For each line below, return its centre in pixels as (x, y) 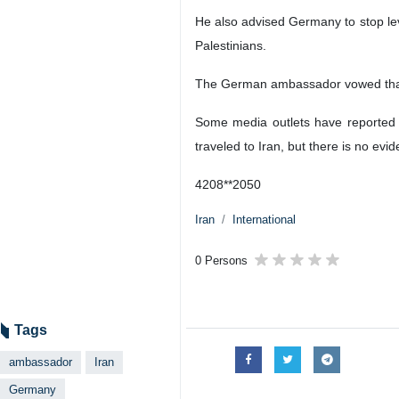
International (264, 220)
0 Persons (221, 261)
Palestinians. (231, 45)
